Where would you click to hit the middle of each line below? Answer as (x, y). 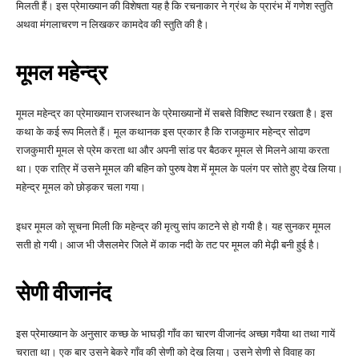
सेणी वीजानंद (64, 294)
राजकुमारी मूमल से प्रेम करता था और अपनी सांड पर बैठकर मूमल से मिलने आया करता (173, 151)
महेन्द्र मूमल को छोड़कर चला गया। (81, 188)
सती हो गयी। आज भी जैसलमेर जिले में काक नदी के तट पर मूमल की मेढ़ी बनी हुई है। (168, 245)
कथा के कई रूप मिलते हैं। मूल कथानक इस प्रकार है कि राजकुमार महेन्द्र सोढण (163, 132)
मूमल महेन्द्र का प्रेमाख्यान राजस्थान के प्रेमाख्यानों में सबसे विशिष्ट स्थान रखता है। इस (174, 114)
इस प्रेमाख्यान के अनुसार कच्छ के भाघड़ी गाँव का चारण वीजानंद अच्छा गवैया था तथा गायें (175, 334)
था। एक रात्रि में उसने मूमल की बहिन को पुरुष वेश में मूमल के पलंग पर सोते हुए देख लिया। (179, 169)
